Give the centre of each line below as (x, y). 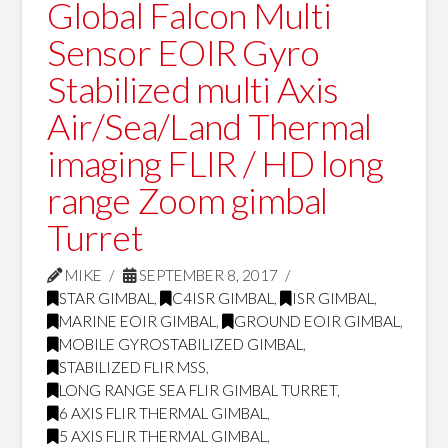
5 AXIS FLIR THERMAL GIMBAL (163, 435)
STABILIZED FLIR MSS (133, 366)
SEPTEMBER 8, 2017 (207, 274)
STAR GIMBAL (107, 297)
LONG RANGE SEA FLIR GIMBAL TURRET (198, 389)
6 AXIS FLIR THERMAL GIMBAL (163, 412)
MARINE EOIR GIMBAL (138, 320)
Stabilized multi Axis (193, 88)
